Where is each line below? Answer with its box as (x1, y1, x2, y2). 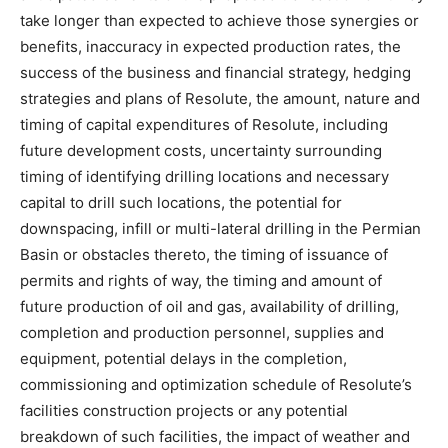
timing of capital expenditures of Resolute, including (20, 115, 388, 134)
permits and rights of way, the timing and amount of (20, 271, 382, 290)
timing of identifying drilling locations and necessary (20, 167, 389, 186)
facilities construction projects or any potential (20, 401, 348, 420)
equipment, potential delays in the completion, (20, 349, 347, 368)
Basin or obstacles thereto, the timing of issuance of (20, 245, 388, 264)
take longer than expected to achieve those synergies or (20, 11, 419, 30)
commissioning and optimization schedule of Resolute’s (20, 375, 412, 394)
